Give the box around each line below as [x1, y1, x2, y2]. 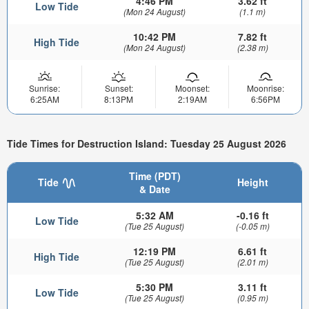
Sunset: [104, 81, 133, 94]
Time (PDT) [128, 168, 181, 183]
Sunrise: [29, 81, 60, 94]
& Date [139, 181, 170, 196]
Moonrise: [246, 81, 284, 94]
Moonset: [175, 81, 210, 94]
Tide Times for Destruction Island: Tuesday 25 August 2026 [7, 137, 286, 151]
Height [237, 175, 268, 189]
